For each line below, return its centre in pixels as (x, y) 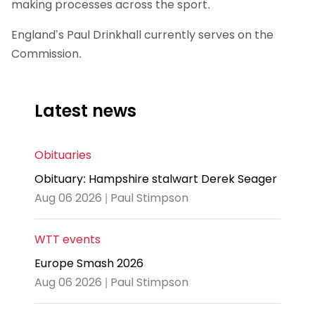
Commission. (46, 53)
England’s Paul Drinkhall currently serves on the (142, 34)
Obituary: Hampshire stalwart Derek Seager (156, 179)
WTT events (67, 240)
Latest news (85, 110)
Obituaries (63, 155)
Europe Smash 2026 (89, 264)
